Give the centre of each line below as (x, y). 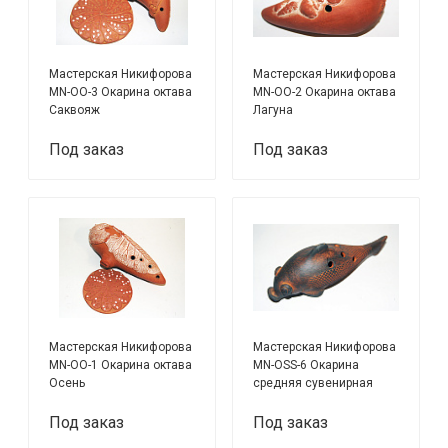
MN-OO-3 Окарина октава (121, 92)
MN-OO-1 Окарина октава (121, 364)
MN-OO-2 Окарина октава (325, 92)
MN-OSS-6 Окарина (306, 364)
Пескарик (280, 400)
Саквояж (75, 110)
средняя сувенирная (313, 382)
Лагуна (273, 110)
